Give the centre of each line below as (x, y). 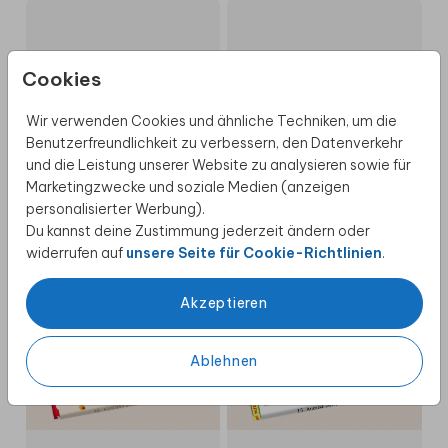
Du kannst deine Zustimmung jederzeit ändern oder (197, 190)
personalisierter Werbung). (115, 168)
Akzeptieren (224, 262)
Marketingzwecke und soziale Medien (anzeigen (187, 146)
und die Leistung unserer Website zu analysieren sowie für (218, 124)
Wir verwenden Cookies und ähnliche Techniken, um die (211, 80)
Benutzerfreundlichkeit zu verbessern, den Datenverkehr (214, 102)
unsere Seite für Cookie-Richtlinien (253, 212)
